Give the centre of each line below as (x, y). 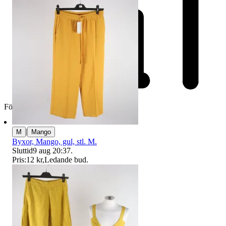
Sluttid (22, 150)
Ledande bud (65, 159)
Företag (16, 107)
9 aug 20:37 (52, 150)
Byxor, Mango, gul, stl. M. (54, 141)
